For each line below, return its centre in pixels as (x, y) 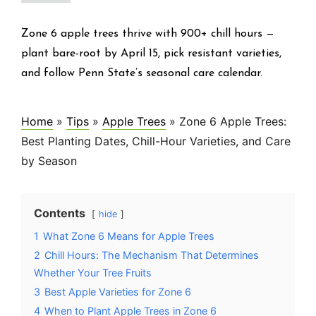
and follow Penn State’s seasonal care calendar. (142, 73)
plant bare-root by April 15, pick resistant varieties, (151, 53)
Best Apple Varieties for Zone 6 (118, 291)
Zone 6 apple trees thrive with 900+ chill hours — (148, 34)
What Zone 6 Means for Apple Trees (129, 236)
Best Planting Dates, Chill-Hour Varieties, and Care (156, 141)
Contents (60, 213)
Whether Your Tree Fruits (93, 272)
